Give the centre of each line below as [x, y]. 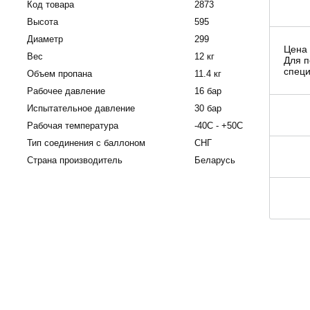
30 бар [208, 108]
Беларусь [215, 160]
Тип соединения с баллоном [86, 143]
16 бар [208, 91]
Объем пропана [60, 73]
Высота [43, 21]
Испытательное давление [81, 108]
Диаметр [45, 39]
